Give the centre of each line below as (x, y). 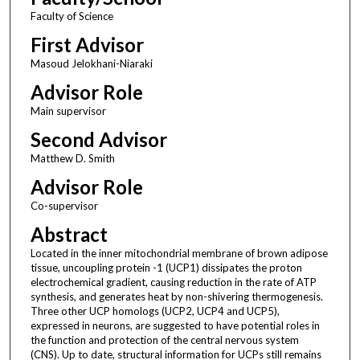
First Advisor (87, 45)
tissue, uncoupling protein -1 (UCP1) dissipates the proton (166, 268)
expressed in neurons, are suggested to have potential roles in (175, 326)
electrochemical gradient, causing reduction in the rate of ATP (173, 282)
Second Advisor (98, 140)
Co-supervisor (64, 206)
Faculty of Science (72, 16)
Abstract (69, 235)
